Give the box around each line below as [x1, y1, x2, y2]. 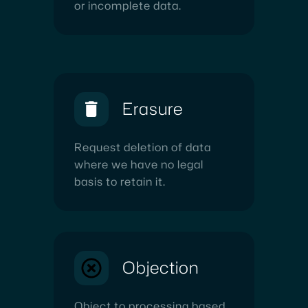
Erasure [122, 96, 183, 120]
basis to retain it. [74, 173, 166, 189]
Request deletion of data [74, 139, 211, 155]
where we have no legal [74, 156, 203, 172]
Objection [122, 255, 199, 279]
